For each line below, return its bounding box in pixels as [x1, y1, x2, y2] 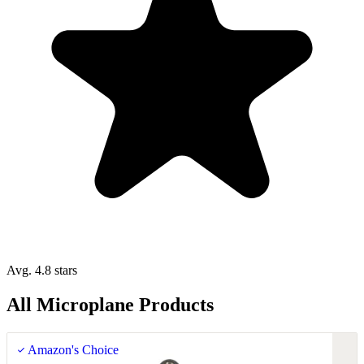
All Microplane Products [6, 293, 214, 315]
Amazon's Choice [25, 342, 119, 357]
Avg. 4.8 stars [6, 262, 77, 277]
